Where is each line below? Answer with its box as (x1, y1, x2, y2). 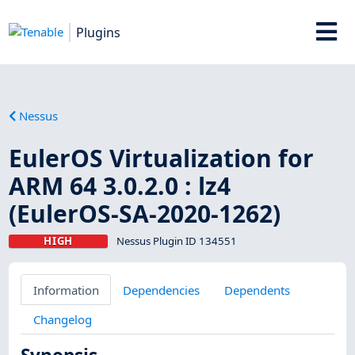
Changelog (32, 311, 92, 327)
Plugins (76, 23, 121, 41)
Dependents (223, 281, 290, 298)
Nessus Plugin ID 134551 (116, 233, 237, 248)
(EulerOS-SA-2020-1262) (9, 197, 281, 230)
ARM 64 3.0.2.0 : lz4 (9, 169, 231, 202)
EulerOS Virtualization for (9, 141, 315, 174)
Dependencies (123, 281, 200, 298)
